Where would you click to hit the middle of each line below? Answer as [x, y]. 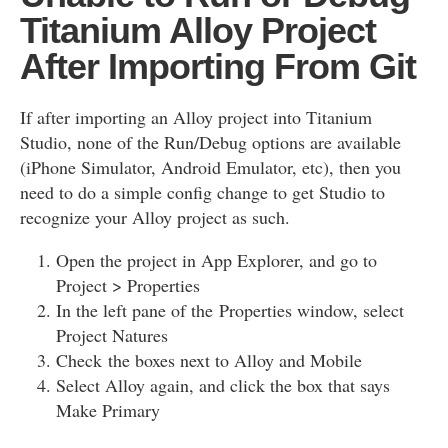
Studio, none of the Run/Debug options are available [210, 141]
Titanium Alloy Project [198, 30]
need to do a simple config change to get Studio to [202, 191]
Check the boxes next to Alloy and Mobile [209, 359]
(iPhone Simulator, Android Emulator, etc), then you [210, 166]
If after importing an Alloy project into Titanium [196, 116]
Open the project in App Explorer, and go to [216, 259]
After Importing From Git [218, 66]
